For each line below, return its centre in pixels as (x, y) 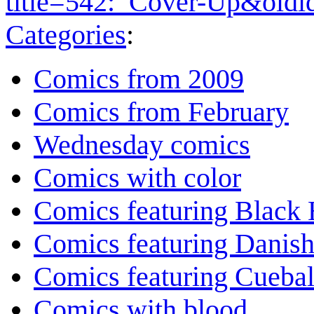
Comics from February (161, 112)
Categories (66, 35)
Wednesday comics (142, 145)
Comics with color (137, 178)
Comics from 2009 (139, 79)
